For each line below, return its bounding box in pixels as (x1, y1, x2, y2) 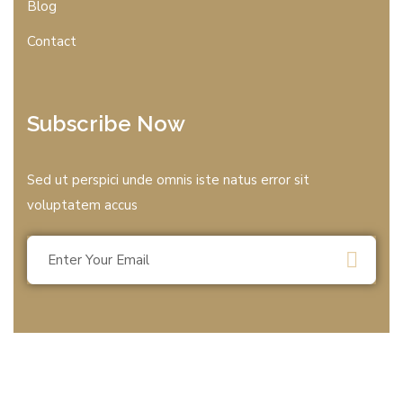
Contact (27, 32, 76, 51)
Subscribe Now (27, 111, 185, 138)
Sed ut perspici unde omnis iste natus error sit (27, 171, 309, 190)
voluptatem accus (27, 196, 138, 215)
